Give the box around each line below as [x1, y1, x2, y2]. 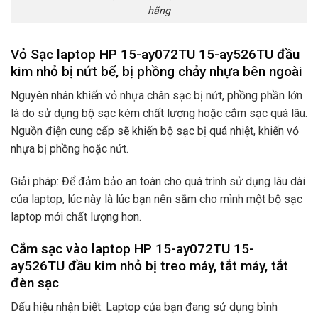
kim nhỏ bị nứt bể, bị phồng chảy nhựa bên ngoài [11, 62, 302, 79]
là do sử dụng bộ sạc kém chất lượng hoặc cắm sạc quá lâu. [11, 106, 307, 121]
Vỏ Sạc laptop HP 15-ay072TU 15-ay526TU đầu [11, 45, 300, 62]
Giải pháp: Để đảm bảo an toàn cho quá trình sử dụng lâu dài [11, 174, 305, 188]
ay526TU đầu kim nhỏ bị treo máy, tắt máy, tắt [11, 257, 288, 274]
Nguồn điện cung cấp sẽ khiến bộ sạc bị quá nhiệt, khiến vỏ [11, 124, 299, 138]
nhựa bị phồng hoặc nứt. [11, 142, 128, 156]
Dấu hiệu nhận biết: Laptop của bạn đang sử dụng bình [11, 300, 278, 314]
